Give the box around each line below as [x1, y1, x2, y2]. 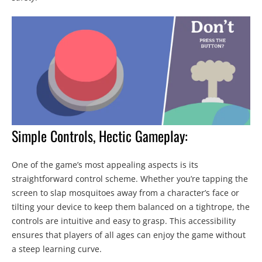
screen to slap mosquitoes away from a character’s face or [12, 187, 239, 199]
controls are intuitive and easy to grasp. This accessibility [12, 215, 236, 227]
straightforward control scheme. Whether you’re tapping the [12, 173, 248, 185]
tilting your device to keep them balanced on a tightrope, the [12, 201, 250, 213]
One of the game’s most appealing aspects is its [12, 159, 198, 171]
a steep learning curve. [12, 243, 102, 255]
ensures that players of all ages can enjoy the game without [12, 229, 246, 241]
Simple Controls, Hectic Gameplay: [12, 125, 188, 147]
